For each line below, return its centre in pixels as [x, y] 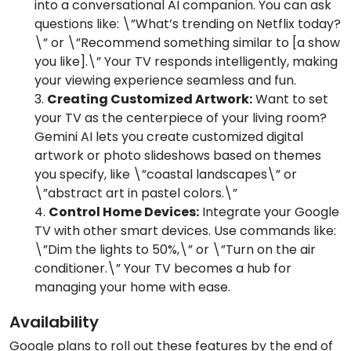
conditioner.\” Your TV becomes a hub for [163, 269]
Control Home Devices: [124, 212]
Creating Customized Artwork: [150, 100]
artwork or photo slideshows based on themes [178, 156]
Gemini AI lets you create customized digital [169, 137]
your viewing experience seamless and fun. [165, 81]
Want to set [290, 100]
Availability [54, 322]
